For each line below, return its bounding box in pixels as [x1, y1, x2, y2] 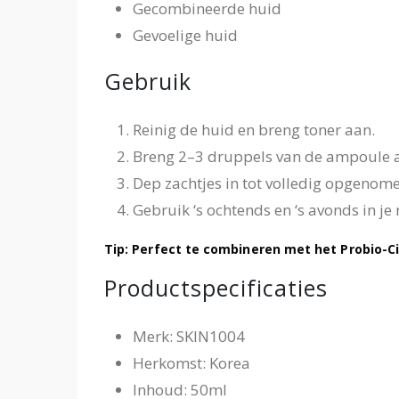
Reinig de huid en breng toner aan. [133, 118, 375, 140]
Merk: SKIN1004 [133, 325, 245, 346]
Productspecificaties [104, 272, 328, 303]
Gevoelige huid [133, 24, 238, 45]
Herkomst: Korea [133, 352, 250, 373]
